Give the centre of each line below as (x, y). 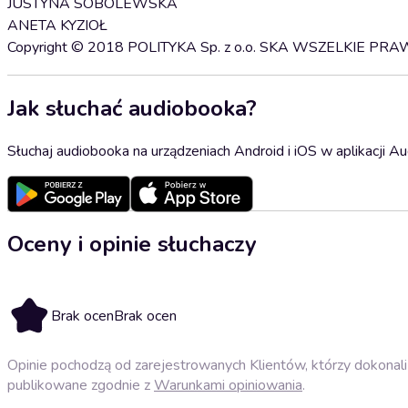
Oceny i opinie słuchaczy (132, 244)
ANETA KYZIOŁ (57, 25)
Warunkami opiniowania (228, 385)
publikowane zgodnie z (81, 385)
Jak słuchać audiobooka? (132, 108)
